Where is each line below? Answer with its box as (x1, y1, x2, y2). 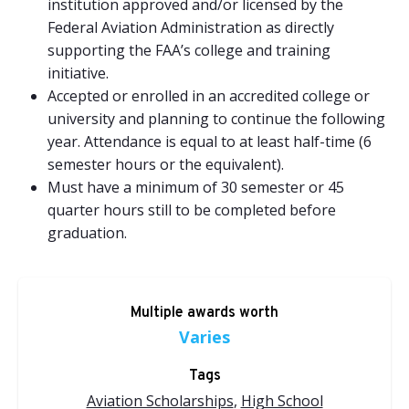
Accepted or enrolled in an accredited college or (47, 86, 370, 107)
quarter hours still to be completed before (47, 200, 336, 221)
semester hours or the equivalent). (47, 154, 284, 175)
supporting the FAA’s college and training (47, 40, 330, 61)
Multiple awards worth (131, 304, 278, 323)
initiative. (47, 63, 109, 84)
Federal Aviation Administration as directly (47, 17, 334, 38)
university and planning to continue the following (47, 109, 385, 130)
